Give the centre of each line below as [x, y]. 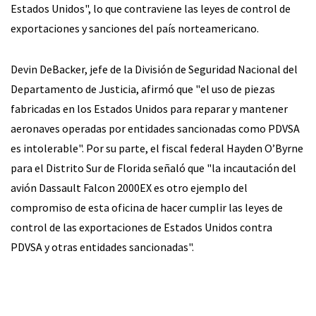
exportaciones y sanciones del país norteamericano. [135, 29]
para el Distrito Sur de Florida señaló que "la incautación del [153, 168]
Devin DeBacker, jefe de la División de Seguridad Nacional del [154, 69]
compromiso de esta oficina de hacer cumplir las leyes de [147, 208]
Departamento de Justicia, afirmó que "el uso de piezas [143, 89]
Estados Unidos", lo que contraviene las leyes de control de [151, 9]
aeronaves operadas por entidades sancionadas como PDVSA [155, 129]
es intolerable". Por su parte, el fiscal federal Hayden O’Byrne [157, 148]
